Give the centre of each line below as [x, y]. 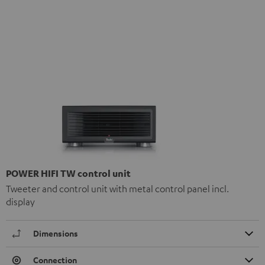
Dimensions [56, 233]
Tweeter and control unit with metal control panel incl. [117, 188]
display [20, 201]
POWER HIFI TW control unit [68, 173]
